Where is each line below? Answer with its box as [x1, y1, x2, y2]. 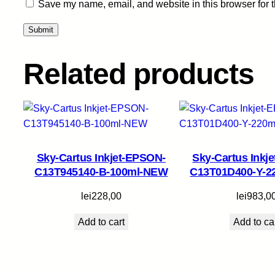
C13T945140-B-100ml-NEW [34, 166, 168, 179]
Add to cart [77, 217, 125, 228]
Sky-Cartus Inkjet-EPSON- [36, 152, 166, 165]
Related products [23, 58, 254, 91]
